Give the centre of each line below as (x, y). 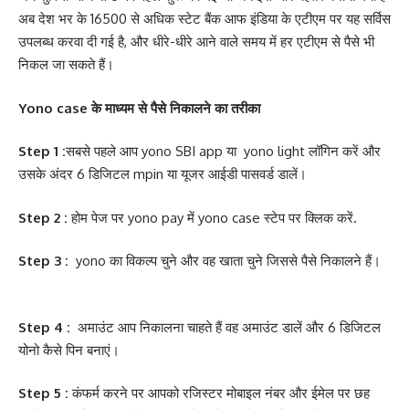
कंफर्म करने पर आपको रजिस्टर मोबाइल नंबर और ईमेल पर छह (221, 393)
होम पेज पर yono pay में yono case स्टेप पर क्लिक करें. (212, 217)
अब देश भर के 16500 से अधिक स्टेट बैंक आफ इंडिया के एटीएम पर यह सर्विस (204, 19)
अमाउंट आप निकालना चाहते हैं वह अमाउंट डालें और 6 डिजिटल (229, 327)
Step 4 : (48, 327)
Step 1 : (42, 152)
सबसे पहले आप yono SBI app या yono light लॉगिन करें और (223, 152)
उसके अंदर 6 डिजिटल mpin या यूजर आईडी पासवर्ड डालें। (163, 174)
